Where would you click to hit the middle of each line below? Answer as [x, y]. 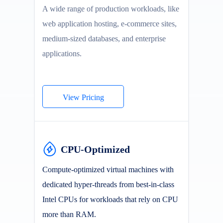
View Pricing [83, 97]
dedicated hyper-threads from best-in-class [108, 184]
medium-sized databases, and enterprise [104, 39]
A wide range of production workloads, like [111, 9]
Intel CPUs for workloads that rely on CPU [110, 199]
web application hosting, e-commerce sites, [110, 24]
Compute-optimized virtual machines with [108, 169]
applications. [62, 54]
